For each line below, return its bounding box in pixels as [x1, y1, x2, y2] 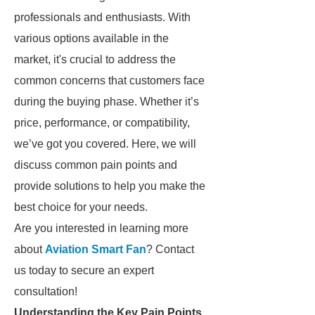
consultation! [14, 285, 77, 297]
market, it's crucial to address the [14, 53, 176, 65]
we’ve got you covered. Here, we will [14, 138, 196, 150]
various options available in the [14, 32, 169, 44]
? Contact [146, 243, 194, 255]
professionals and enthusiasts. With [14, 11, 191, 23]
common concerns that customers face [14, 75, 205, 86]
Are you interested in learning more [14, 222, 188, 234]
